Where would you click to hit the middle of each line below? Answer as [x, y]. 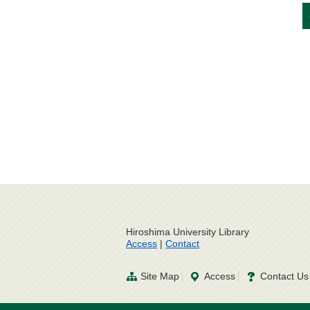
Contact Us [284, 276]
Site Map [160, 276]
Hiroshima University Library [188, 232]
